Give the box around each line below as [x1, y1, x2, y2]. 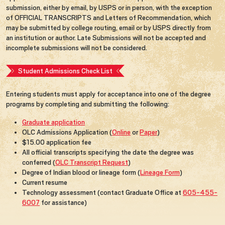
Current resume [22, 178, 67, 186]
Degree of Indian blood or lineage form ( [22, 168, 140, 176]
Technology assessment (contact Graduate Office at [22, 188, 183, 196]
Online [112, 128, 131, 136]
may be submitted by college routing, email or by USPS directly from [6, 23, 211, 32]
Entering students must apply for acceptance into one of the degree [6, 89, 211, 98]
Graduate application [22, 118, 85, 126]
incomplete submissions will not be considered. [6, 43, 147, 52]
